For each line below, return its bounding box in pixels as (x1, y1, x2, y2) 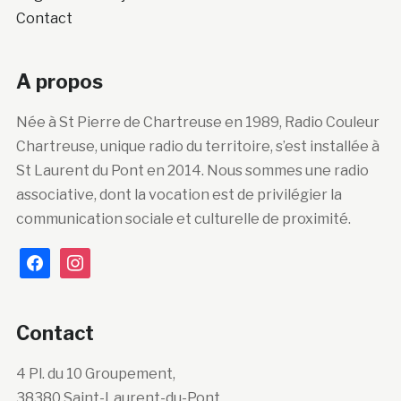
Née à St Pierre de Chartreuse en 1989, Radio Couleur (15, 113, 380, 131)
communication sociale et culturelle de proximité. (15, 209, 351, 227)
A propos (15, 69, 103, 93)
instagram (58, 250, 129, 268)
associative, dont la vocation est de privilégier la (15, 185, 342, 203)
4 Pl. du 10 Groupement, (15, 364, 175, 382)
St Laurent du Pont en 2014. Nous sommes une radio (15, 161, 369, 179)
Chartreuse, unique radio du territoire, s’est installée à (15, 137, 380, 155)
